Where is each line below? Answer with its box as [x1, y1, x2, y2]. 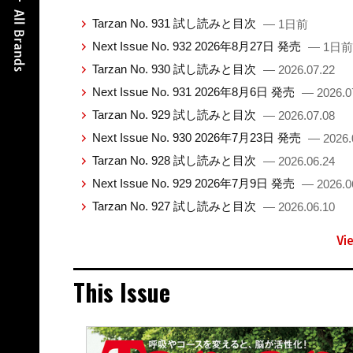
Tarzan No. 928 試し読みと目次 [91, 153, 259, 167]
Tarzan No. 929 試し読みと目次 [91, 107, 259, 121]
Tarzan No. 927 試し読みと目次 [91, 199, 259, 213]
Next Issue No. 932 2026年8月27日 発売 [91, 39, 304, 53]
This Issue [72, 273, 170, 310]
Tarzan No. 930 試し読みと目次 [91, 61, 259, 76]
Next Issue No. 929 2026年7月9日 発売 [91, 176, 298, 190]
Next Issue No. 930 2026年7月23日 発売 [91, 130, 304, 144]
